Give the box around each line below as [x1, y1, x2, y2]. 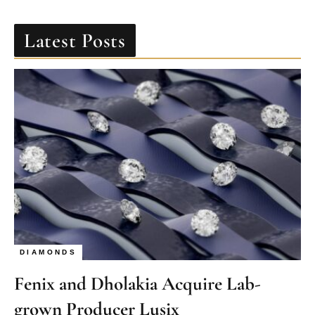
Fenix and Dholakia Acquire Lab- [14, 272, 261, 296]
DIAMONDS [20, 248, 77, 257]
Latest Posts [24, 28, 126, 53]
